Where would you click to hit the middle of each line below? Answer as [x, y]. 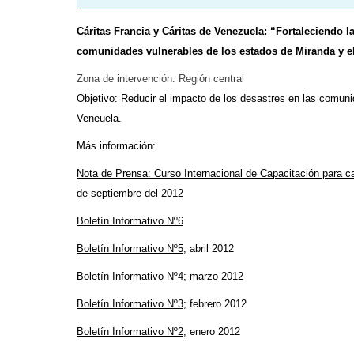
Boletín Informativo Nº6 [130, 221]
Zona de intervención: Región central [160, 79]
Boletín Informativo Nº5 [130, 249]
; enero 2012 [212, 331]
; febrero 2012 [215, 304]
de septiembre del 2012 [130, 193]
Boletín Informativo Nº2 [130, 331]
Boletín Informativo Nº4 [130, 276]
